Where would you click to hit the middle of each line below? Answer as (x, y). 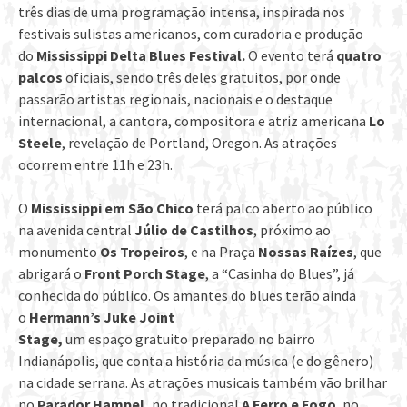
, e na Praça (221, 252)
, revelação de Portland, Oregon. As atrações (199, 143)
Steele (40, 143)
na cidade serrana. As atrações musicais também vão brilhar (203, 383)
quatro (359, 56)
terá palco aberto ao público (283, 208)
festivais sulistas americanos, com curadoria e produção (191, 34)
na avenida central (76, 230)
